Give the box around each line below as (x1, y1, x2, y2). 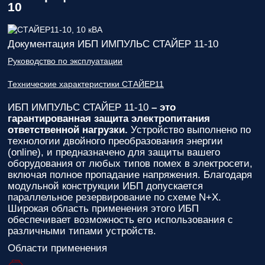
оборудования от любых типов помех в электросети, (8, 158, 253, 169)
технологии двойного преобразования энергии (8, 135, 223, 147)
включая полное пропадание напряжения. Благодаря (8, 169, 252, 180)
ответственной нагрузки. (8, 124, 128, 135)
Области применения (8, 243, 107, 254)
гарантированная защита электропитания (8, 113, 210, 124)
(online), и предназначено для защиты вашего (8, 147, 220, 158)
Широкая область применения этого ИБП (8, 203, 199, 214)
